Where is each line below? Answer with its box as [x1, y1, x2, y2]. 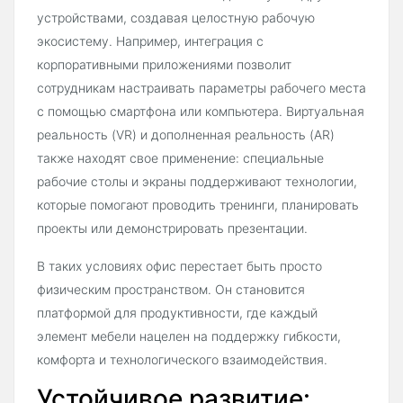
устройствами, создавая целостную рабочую [37, 10, 315, 26]
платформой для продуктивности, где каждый [37, 305, 318, 321]
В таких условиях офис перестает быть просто [37, 258, 322, 274]
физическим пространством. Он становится [37, 282, 305, 298]
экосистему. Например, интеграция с [37, 33, 264, 49]
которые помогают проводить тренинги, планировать [37, 197, 359, 213]
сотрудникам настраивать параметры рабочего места [37, 80, 366, 96]
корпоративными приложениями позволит [37, 57, 291, 73]
